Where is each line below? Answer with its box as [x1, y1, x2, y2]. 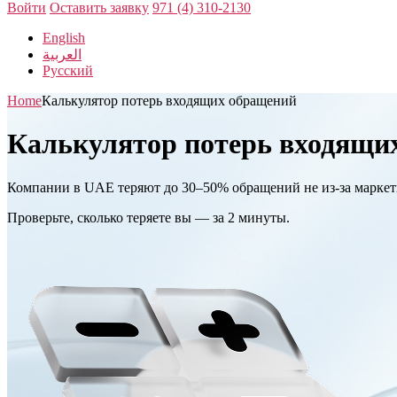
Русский [43, 63, 93, 78]
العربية [43, 47, 82, 62]
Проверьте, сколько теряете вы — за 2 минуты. [7, 209, 290, 225]
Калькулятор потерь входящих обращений [42, 93, 297, 108]
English [43, 30, 85, 45]
